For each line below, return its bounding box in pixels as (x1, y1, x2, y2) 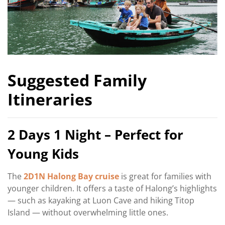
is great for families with (119, 171, 211, 182)
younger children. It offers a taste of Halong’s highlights (8, 183, 217, 194)
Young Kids (8, 145, 79, 163)
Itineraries (8, 88, 92, 110)
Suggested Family (8, 69, 147, 91)
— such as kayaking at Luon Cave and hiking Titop (8, 195, 194, 206)
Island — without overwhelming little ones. (8, 207, 168, 218)
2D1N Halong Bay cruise (24, 171, 119, 182)
